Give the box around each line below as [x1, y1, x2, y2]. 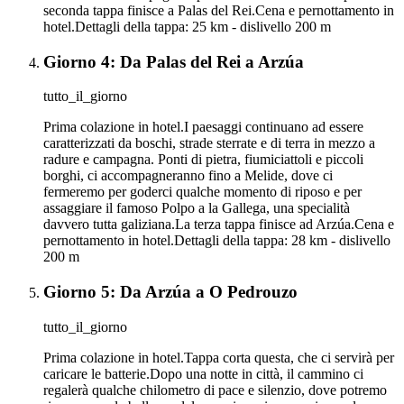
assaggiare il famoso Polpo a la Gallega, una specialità [43, 200, 350, 216]
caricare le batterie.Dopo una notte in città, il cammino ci [43, 365, 363, 381]
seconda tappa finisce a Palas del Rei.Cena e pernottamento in [43, 3, 394, 19]
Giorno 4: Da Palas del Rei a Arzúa [43, 51, 304, 71]
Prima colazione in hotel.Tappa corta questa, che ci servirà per [43, 349, 394, 365]
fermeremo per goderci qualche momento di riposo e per [43, 184, 362, 200]
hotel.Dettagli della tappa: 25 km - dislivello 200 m [43, 19, 331, 35]
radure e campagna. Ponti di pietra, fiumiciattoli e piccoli [43, 151, 363, 168]
